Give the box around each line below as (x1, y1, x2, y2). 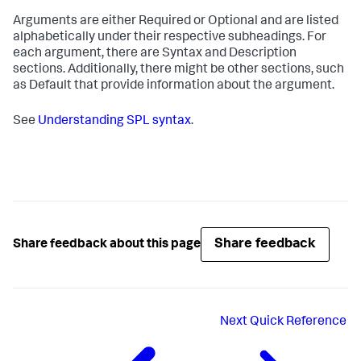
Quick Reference (250, 316, 347, 329)
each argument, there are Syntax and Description (13, 48, 297, 60)
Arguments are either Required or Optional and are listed (13, 15, 338, 28)
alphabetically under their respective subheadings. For (13, 31, 326, 44)
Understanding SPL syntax (38, 115, 191, 128)
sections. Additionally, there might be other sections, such (13, 64, 344, 77)
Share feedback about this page (13, 238, 201, 251)
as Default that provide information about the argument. (13, 80, 334, 93)
